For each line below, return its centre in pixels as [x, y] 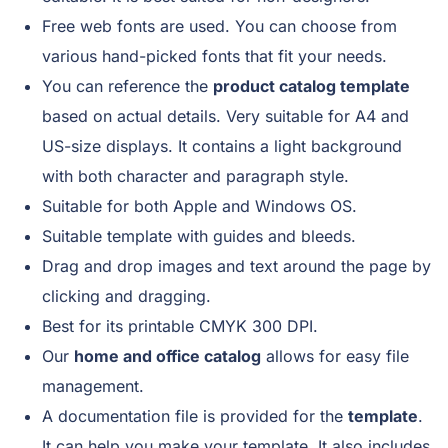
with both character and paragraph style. [198, 176]
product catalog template [311, 86]
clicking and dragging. [129, 296]
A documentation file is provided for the [195, 416]
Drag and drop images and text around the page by [236, 266]
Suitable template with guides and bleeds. [199, 236]
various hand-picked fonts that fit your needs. [217, 56]
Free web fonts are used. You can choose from [219, 26]
